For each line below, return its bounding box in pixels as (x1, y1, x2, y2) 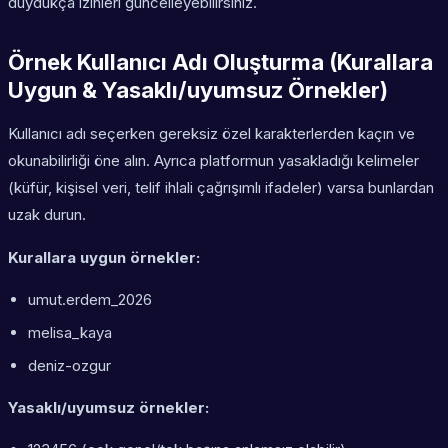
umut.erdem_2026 (28, 290, 152, 310)
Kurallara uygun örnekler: (8, 248, 200, 268)
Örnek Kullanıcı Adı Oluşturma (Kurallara (8, 49, 433, 76)
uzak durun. (8, 205, 86, 225)
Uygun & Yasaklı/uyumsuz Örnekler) (8, 77, 388, 104)
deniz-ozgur (28, 356, 111, 376)
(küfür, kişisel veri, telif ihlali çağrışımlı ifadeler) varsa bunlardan (8, 178, 434, 198)
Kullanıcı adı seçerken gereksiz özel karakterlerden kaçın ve (8, 124, 415, 144)
